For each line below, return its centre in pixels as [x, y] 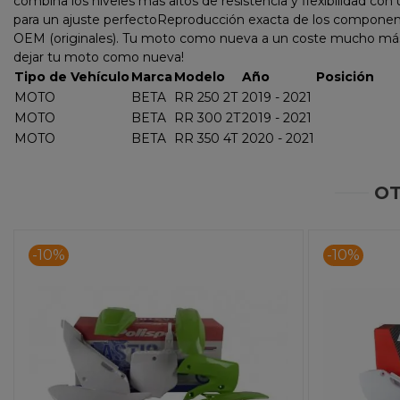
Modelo [200, 77]
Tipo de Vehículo [72, 77]
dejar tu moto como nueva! [102, 58]
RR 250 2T [206, 98]
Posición [345, 77]
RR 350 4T [206, 139]
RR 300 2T [207, 118]
